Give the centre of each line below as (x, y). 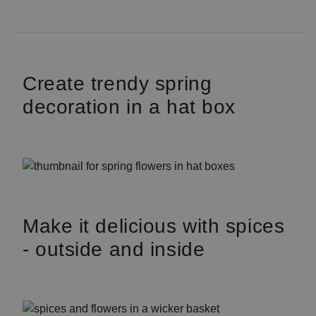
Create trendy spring (117, 84)
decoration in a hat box (129, 107)
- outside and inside (114, 249)
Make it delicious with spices (154, 226)
